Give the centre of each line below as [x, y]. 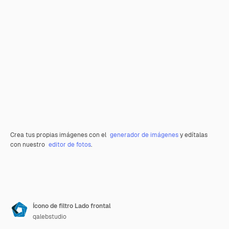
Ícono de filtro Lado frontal [72, 206]
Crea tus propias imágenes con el [59, 135]
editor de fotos [70, 145]
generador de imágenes [144, 135]
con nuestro [28, 145]
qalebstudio [50, 217]
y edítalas [193, 135]
